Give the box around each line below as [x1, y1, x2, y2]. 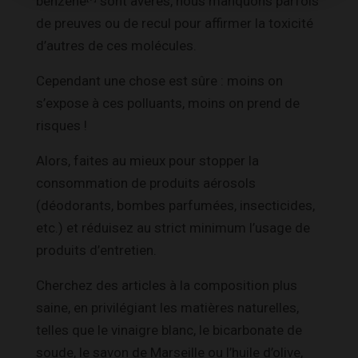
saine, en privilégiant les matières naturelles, [36, 299, 299, 316]
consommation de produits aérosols [36, 174, 256, 191]
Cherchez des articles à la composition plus [36, 276, 297, 293]
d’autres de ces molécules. [36, 37, 197, 54]
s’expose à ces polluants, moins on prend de [36, 94, 300, 111]
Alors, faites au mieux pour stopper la [36, 152, 259, 169]
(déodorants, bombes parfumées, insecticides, [36, 197, 315, 213]
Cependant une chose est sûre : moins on [36, 72, 283, 89]
